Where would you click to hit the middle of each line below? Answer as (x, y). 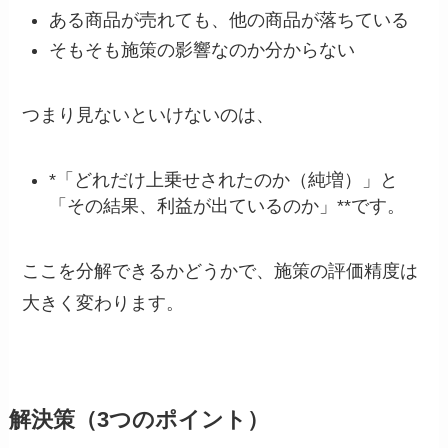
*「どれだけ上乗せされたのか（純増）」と (224, 179)
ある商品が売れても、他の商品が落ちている (229, 19)
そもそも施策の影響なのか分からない (202, 50)
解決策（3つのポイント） (138, 419)
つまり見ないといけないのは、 (148, 115)
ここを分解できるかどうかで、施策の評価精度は (220, 270)
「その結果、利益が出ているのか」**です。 (227, 205)
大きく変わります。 (103, 302)
